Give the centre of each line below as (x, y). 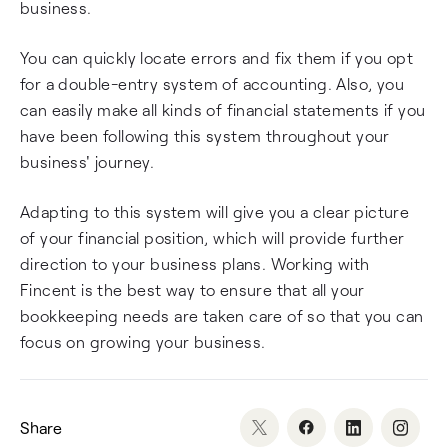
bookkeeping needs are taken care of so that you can (222, 315)
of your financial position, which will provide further (212, 237)
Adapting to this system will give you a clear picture (215, 211)
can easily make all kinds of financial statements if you (223, 109)
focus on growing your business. (143, 341)
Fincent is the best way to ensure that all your (192, 289)
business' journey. (87, 161)
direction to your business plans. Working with (195, 263)
